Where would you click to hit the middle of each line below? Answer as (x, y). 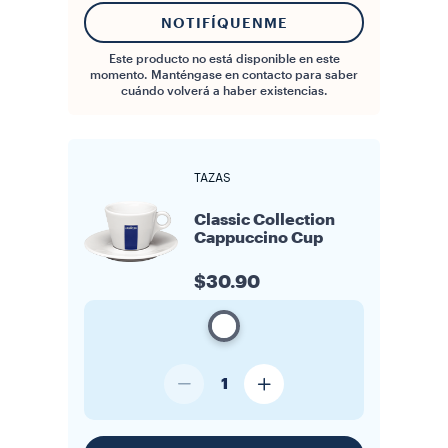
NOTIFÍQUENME (224, 22)
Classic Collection (264, 220)
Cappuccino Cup (258, 238)
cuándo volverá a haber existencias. (224, 91)
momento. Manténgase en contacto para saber (224, 75)
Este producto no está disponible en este (224, 59)
